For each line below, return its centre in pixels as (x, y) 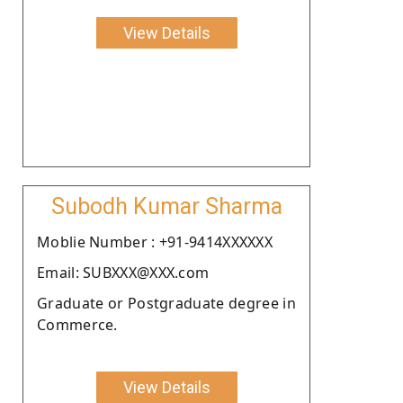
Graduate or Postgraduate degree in (166, 303)
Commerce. (77, 324)
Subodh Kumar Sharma (166, 206)
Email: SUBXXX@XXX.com (123, 272)
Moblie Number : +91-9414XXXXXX (155, 242)
